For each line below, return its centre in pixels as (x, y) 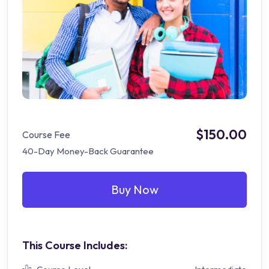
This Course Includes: (75, 246)
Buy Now (134, 190)
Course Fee (46, 135)
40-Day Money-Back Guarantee (88, 151)
